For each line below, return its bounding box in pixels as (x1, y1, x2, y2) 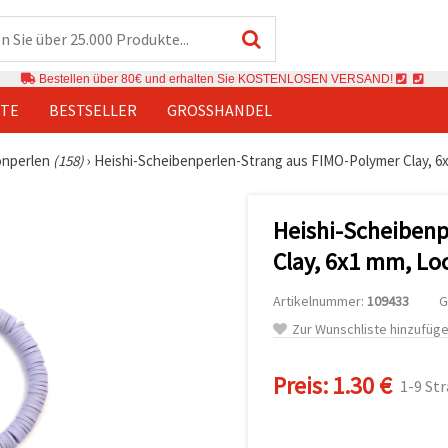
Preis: (273, 369, 328, 401)
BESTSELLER (49, 99, 137, 120)
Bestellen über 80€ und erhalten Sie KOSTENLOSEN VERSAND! (36, 71, 396, 86)
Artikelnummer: (273, 291, 367, 310)
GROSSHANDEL (167, 99, 264, 120)
